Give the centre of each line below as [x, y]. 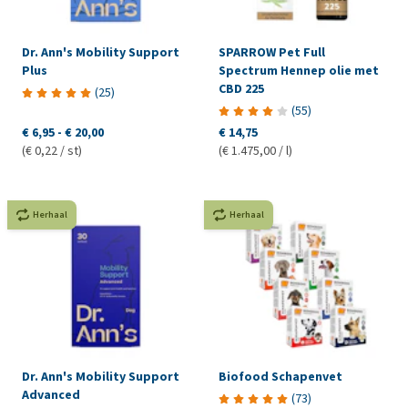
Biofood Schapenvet [280, 376]
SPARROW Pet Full [271, 52]
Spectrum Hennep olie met [298, 70]
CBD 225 [241, 88]
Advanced [51, 394]
